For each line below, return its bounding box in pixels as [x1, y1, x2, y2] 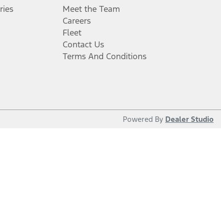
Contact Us [63, 39, 104, 50]
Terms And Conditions [63, 51, 147, 62]
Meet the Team [63, 3, 120, 14]
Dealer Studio [165, 114, 214, 124]
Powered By [123, 114, 165, 124]
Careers [63, 15, 91, 26]
